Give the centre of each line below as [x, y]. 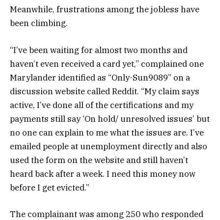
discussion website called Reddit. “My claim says [105, 91]
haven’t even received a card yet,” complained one [107, 64]
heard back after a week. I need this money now [103, 174]
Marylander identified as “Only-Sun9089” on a [100, 77]
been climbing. [39, 23]
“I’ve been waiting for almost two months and [99, 50]
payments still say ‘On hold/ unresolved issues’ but [110, 119]
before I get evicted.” [50, 187]
